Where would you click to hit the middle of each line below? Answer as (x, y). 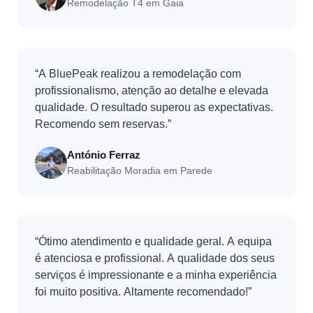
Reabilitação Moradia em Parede (140, 170)
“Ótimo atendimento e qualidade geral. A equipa (153, 241)
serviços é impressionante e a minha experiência (156, 275)
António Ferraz (104, 154)
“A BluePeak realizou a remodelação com (138, 73)
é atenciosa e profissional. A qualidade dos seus (155, 258)
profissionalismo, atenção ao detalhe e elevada (152, 90)
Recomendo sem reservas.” (103, 124)
